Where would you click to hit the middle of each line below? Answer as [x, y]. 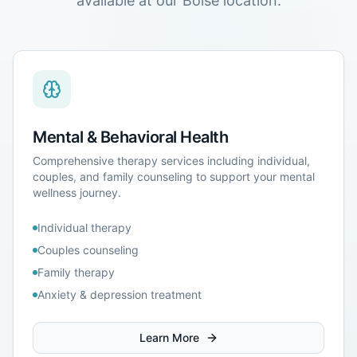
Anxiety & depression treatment [120, 294]
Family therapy [76, 272]
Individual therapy [84, 227]
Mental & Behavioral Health [130, 137]
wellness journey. [77, 192]
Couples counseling [88, 249]
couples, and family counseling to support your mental [174, 176]
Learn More [169, 337]
